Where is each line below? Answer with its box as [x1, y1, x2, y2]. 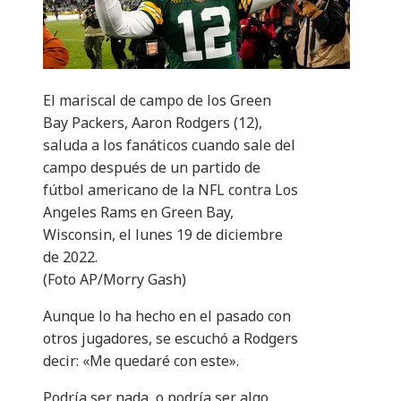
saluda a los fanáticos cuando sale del [43, 135, 295, 156]
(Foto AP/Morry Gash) [43, 269, 186, 290]
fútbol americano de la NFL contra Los [43, 180, 298, 200]
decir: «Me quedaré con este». [43, 351, 239, 371]
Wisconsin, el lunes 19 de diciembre [43, 225, 283, 245]
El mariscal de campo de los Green [43, 90, 271, 111]
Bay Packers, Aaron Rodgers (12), [43, 113, 262, 133]
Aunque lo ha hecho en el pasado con [43, 306, 291, 327]
